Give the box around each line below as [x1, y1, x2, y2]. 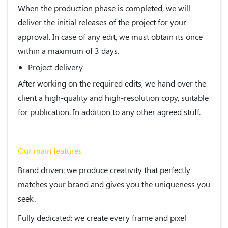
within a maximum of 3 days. [18, 45, 119, 56]
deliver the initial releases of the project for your [18, 16, 186, 27]
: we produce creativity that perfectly [63, 164, 190, 175]
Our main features [18, 145, 82, 156]
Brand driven [18, 164, 63, 175]
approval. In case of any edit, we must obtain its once [18, 31, 203, 42]
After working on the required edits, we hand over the [18, 77, 206, 89]
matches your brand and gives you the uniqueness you [18, 178, 210, 189]
